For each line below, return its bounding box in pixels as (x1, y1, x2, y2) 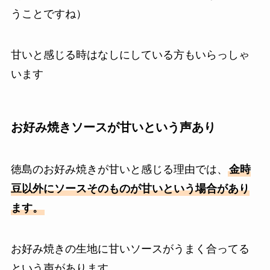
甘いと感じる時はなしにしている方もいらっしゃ (10, 49, 250, 61)
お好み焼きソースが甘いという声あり (10, 121, 216, 134)
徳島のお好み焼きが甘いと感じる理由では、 (10, 163, 228, 175)
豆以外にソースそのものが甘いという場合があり (10, 182, 250, 195)
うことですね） (10, 8, 87, 20)
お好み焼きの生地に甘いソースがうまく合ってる (10, 242, 250, 255)
